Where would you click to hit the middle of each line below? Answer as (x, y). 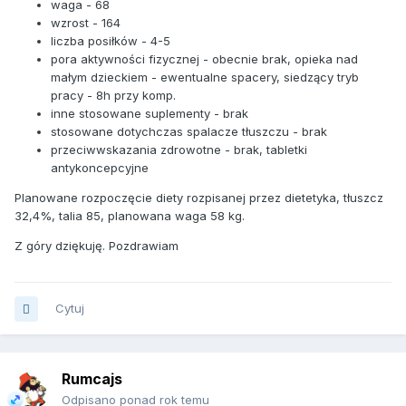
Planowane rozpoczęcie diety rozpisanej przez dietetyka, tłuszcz (199, 198)
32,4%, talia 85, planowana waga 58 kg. (130, 216)
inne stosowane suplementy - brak (150, 114)
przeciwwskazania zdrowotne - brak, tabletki (179, 150)
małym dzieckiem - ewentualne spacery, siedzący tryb (205, 77)
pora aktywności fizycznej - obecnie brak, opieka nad (204, 59)
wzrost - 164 (86, 23)
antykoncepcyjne (100, 168)
